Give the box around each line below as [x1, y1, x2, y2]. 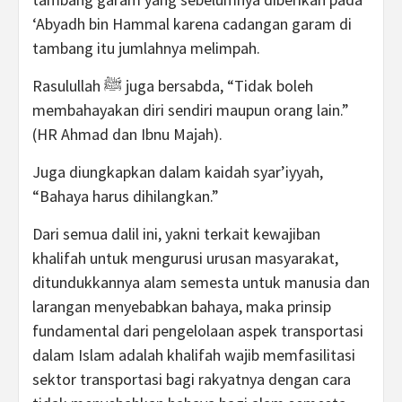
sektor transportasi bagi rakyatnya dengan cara [32, 369, 351, 389]
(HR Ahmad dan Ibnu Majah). [32, 124, 223, 144]
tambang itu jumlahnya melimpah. [32, 38, 260, 58]
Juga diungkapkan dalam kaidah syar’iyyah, [32, 162, 323, 182]
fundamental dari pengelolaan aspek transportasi [32, 320, 363, 341]
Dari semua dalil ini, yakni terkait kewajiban [32, 223, 320, 244]
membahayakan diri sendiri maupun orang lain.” [32, 100, 349, 120]
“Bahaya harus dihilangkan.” [32, 186, 219, 206]
